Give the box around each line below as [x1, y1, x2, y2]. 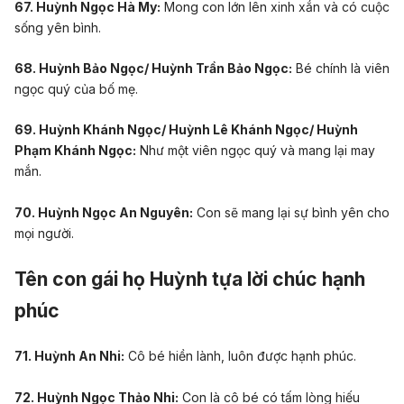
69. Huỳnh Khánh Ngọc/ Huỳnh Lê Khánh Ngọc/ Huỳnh [14, 122, 358, 138]
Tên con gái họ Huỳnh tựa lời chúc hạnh [14, 268, 365, 291]
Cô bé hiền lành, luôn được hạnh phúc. [124, 348, 356, 364]
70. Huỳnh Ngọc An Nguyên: [14, 204, 193, 220]
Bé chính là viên [292, 60, 390, 77]
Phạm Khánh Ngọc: [14, 142, 136, 159]
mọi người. [14, 225, 74, 241]
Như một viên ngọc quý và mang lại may [136, 142, 375, 159]
